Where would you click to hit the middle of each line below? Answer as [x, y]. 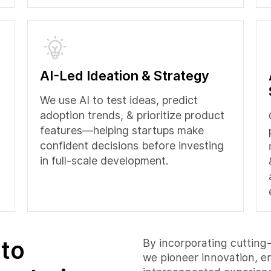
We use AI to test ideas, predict [119, 100]
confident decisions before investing [132, 145]
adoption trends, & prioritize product [132, 115]
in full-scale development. [104, 161]
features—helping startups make [122, 130]
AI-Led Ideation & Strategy [124, 76]
